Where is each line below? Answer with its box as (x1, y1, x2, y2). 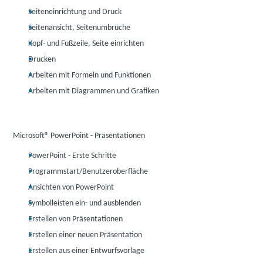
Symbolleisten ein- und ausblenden (28, 199, 141, 208)
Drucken (28, 55, 56, 64)
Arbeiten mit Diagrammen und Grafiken (28, 87, 160, 96)
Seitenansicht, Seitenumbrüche (28, 23, 131, 32)
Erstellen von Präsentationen (28, 215, 123, 224)
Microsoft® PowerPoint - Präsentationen (13, 131, 146, 140)
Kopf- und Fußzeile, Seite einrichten (28, 39, 144, 48)
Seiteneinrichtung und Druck (28, 8, 122, 16)
